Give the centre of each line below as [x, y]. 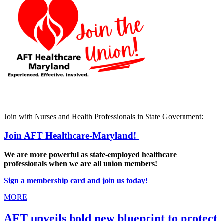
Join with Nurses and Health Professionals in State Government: [104, 116]
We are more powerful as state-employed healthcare [90, 154]
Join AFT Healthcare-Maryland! [71, 136]
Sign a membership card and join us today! [76, 180]
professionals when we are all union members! [82, 163]
